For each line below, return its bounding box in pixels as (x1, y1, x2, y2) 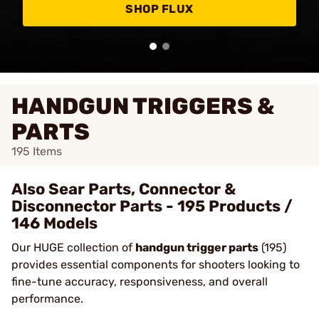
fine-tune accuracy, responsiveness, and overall (11, 275, 268, 288)
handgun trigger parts (135, 241, 258, 254)
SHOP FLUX (125, 2, 194, 16)
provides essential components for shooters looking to (11, 258, 300, 271)
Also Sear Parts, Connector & (11, 179, 236, 199)
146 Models (11, 214, 98, 233)
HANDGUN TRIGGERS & (11, 93, 274, 120)
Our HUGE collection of (11, 241, 135, 254)
